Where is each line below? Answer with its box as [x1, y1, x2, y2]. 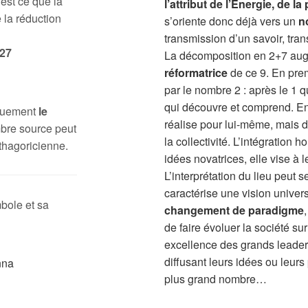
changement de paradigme [164, 202, 304, 218]
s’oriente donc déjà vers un [164, 13, 298, 29]
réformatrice [164, 65, 228, 80]
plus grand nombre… [164, 271, 267, 287]
